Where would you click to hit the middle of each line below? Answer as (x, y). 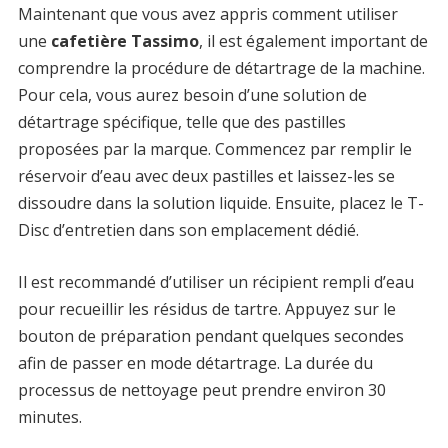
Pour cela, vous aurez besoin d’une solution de (192, 94)
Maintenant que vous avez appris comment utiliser (207, 13)
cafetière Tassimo (122, 40)
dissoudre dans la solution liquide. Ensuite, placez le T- (220, 202)
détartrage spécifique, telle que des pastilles (181, 121)
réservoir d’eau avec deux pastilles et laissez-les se (206, 175)
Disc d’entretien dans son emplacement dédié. (188, 229)
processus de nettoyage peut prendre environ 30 (201, 389)
